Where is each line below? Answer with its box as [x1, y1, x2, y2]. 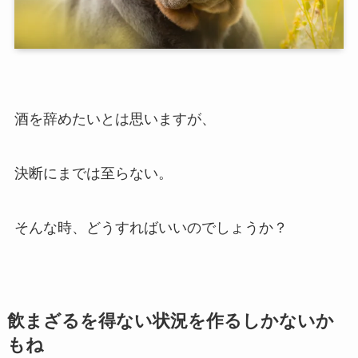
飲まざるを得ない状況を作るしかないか [6, 311, 334, 331]
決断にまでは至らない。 [14, 165, 173, 181]
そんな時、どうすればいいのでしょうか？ [14, 219, 288, 236]
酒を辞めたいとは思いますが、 [14, 110, 216, 127]
